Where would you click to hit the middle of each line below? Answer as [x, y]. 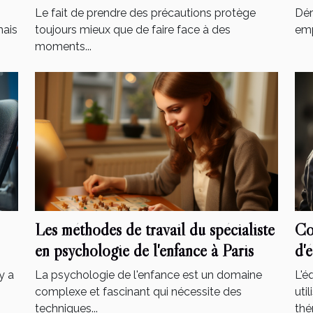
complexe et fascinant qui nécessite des [138, 292]
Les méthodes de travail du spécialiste [155, 230]
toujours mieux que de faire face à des [133, 30]
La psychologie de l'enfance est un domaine [148, 275]
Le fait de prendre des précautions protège [145, 13]
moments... [63, 47]
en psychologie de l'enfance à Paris [144, 251]
